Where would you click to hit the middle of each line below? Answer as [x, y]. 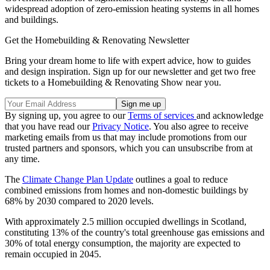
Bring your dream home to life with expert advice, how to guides [128, 61]
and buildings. [33, 20]
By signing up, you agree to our [66, 116]
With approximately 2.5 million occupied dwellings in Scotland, [126, 222]
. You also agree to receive [199, 127]
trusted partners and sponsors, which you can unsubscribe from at [129, 148]
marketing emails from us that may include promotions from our [126, 137]
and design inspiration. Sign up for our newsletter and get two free [130, 72]
